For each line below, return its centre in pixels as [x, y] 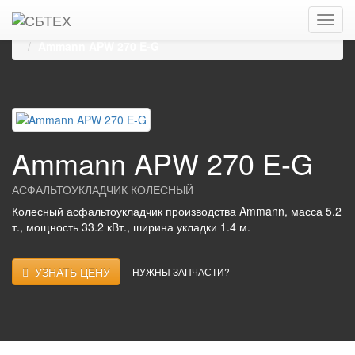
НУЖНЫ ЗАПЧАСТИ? [181, 271]
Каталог [104, 14]
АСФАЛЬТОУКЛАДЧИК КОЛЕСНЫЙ [103, 189]
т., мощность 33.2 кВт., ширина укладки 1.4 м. [131, 227]
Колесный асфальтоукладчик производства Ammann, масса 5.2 [177, 211]
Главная [45, 14]
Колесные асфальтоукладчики [116, 30]
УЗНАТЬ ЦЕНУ [69, 272]
